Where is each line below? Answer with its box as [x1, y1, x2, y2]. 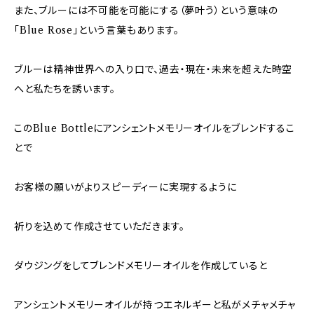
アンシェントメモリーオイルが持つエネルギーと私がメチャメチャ [14, 299, 296, 311]
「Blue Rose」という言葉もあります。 [14, 24, 179, 36]
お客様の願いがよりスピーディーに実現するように [14, 181, 237, 193]
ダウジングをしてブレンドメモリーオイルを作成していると [14, 259, 268, 272]
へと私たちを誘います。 [14, 83, 116, 95]
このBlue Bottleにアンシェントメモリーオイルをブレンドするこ [14, 122, 296, 135]
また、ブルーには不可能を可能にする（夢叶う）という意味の [14, 4, 278, 17]
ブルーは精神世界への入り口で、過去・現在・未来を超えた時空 [14, 63, 293, 76]
